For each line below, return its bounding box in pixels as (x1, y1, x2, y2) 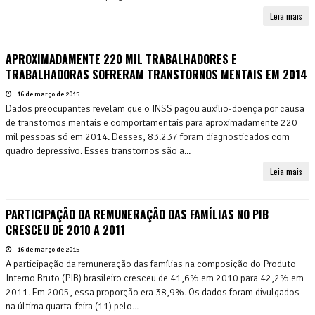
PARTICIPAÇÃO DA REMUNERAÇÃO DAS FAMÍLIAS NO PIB (6, 205, 269, 223)
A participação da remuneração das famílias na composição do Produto (6, 257, 296, 270)
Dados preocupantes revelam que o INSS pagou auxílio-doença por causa (6, 102, 304, 115)
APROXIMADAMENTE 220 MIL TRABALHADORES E (6, 50, 237, 67)
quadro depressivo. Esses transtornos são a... (6, 144, 191, 157)
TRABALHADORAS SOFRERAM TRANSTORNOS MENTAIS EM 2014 (6, 65, 307, 83)
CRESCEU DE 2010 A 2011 (6, 221, 125, 238)
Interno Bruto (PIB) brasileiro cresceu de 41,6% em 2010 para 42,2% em (6, 271, 304, 284)
